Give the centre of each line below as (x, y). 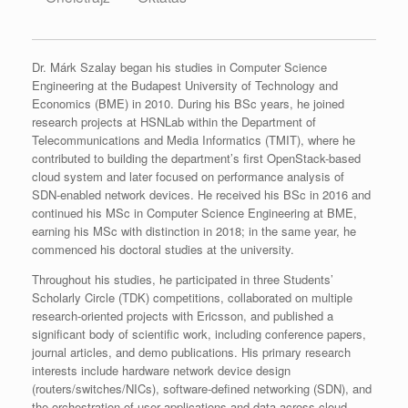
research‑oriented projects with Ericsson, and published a (183, 315)
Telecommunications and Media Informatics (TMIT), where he (194, 139)
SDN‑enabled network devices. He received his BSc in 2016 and (201, 194)
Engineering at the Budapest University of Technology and (185, 85)
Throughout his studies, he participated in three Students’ (183, 279)
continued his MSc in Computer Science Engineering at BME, (194, 212)
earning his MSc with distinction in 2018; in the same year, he (194, 230)
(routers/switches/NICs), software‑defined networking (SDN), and (202, 388)
